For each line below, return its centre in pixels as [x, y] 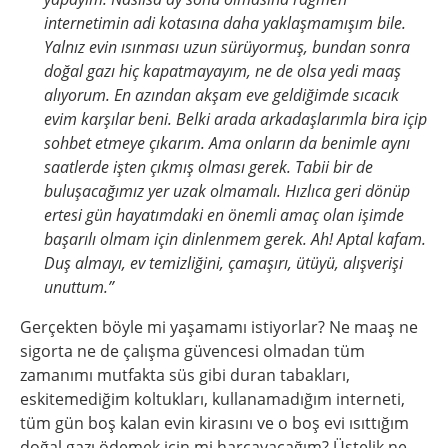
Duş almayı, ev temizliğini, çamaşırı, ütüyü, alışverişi [223, 263]
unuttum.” [79, 287]
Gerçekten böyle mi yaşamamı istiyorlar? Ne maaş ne [219, 327]
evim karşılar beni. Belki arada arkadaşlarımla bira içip [235, 119]
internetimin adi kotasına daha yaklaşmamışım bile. [225, 23]
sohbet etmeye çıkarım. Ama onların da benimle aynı [227, 143]
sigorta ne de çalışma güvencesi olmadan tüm [192, 351]
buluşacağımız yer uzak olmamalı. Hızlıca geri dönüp [227, 191]
